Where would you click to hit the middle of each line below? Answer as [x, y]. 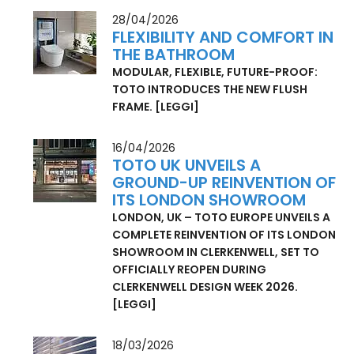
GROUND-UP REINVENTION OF [224, 218]
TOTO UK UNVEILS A [187, 200]
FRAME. [134, 142]
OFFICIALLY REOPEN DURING [190, 305]
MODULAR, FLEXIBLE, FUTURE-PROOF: [215, 107]
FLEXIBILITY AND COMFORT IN [223, 72]
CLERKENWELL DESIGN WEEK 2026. [205, 322]
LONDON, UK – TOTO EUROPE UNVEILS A [222, 252]
